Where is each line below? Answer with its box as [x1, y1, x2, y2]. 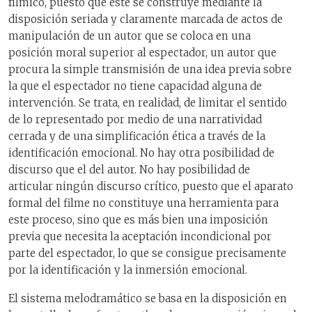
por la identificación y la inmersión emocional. [8, 263, 247, 277]
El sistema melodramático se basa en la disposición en [8, 291, 287, 305]
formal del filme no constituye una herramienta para [8, 196, 279, 210]
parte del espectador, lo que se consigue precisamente [8, 247, 286, 260]
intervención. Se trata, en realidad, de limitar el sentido [8, 96, 287, 110]
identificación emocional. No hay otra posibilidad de [8, 146, 274, 160]
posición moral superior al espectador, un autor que [8, 46, 276, 60]
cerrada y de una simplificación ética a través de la [8, 130, 265, 143]
